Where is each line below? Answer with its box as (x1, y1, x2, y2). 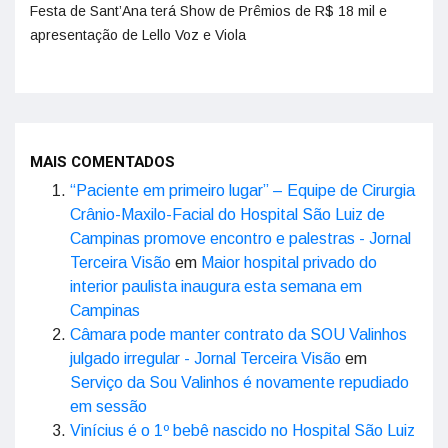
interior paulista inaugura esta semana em (70, 278, 362, 296)
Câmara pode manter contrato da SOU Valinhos (70, 326, 407, 344)
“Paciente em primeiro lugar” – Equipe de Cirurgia (70, 182, 415, 200)
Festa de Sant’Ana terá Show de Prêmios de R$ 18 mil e (30, 3, 387, 20)
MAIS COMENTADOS (30, 151, 175, 174)
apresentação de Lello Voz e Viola (30, 27, 246, 44)
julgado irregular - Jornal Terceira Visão (70, 350, 341, 368)
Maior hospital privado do (201, 254, 377, 272)
